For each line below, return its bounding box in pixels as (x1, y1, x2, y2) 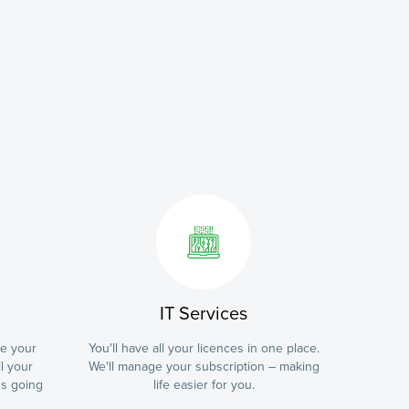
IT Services (160, 303, 247, 325)
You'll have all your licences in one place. (88, 341, 320, 356)
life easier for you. (152, 377, 255, 393)
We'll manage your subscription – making (88, 359, 320, 374)
